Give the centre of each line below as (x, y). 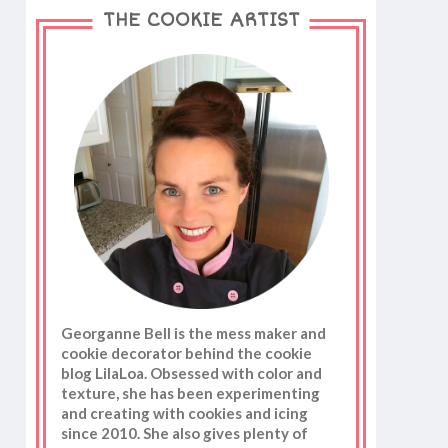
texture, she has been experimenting (190, 393)
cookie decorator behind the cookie (186, 353)
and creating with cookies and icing (184, 413)
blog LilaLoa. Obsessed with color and (191, 373)
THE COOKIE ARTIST (201, 20)
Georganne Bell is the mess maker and (193, 333)
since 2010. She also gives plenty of (184, 433)
